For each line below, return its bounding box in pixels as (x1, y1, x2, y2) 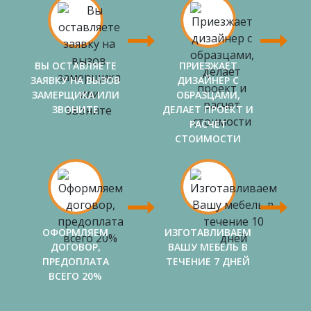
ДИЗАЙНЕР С (177, 73, 239, 87)
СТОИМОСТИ (175, 131, 241, 145)
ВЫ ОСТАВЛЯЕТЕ (34, 58, 117, 72)
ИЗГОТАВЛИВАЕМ (165, 225, 251, 239)
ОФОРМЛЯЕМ (42, 225, 108, 239)
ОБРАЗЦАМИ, (176, 87, 240, 101)
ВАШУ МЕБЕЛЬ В (168, 239, 248, 253)
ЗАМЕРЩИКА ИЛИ (31, 87, 119, 101)
